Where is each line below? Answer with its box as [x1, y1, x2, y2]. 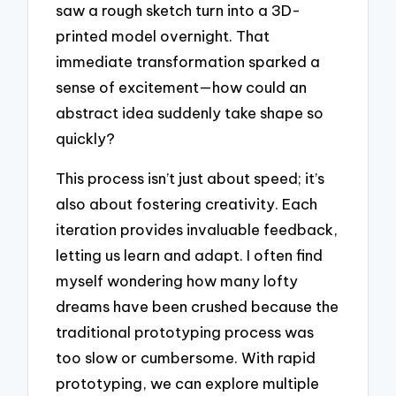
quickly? [56, 129, 116, 148]
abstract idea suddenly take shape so [56, 103, 324, 123]
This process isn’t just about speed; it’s [56, 168, 325, 187]
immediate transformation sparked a [56, 52, 321, 72]
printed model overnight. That [56, 27, 270, 46]
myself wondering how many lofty [56, 270, 299, 290]
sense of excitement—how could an [56, 78, 308, 97]
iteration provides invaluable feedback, [56, 219, 339, 239]
